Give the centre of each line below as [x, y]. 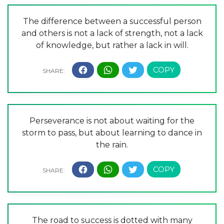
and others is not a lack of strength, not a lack [112, 33]
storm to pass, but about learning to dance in [112, 133]
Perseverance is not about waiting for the [112, 121]
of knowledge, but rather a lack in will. [112, 45]
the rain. [112, 145]
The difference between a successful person [112, 21]
